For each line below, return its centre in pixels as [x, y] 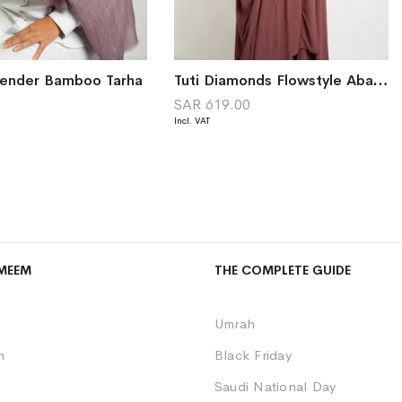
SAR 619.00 [213, 105]
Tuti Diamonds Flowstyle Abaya [381, 81]
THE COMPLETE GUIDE [283, 271]
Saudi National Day [275, 387]
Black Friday [253, 355]
